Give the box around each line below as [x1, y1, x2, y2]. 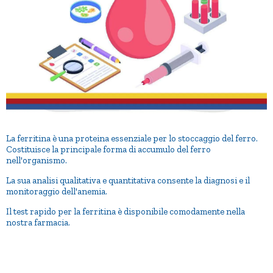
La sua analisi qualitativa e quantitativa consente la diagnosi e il [6, 174, 250, 186]
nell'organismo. [6, 154, 67, 166]
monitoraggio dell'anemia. [6, 185, 107, 197]
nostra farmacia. [6, 216, 70, 228]
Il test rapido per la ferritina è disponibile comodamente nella [6, 205, 245, 217]
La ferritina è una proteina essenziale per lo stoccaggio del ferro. [6, 132, 260, 144]
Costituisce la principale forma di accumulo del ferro [6, 143, 211, 155]
